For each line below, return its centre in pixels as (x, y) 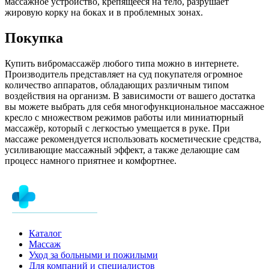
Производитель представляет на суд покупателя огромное (124, 74)
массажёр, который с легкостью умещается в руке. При (117, 128)
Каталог (45, 233)
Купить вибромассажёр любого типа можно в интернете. (122, 63)
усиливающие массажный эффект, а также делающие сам (122, 150)
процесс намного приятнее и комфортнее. (91, 160)
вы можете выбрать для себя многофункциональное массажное (134, 106)
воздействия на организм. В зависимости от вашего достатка (130, 95)
